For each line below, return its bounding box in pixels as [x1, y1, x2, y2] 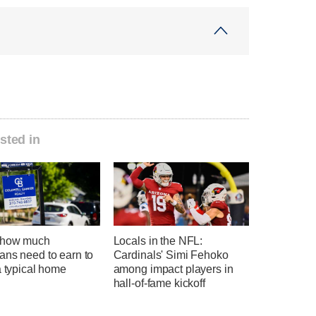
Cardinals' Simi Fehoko [113, 249, 229, 262]
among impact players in [113, 263, 233, 276]
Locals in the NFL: [113, 235, 203, 248]
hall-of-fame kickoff [113, 277, 205, 290]
